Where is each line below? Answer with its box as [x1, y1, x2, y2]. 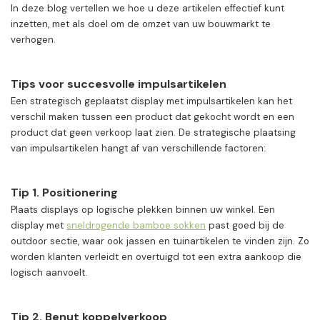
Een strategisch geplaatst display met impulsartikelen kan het [11, 95, 292, 108]
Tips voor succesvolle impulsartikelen [11, 76, 226, 92]
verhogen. [11, 34, 56, 46]
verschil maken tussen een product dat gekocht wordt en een [11, 111, 294, 124]
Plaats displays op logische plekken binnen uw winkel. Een [11, 204, 275, 216]
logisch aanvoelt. [11, 266, 87, 279]
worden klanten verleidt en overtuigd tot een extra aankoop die [11, 251, 301, 264]
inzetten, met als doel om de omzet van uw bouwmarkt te [11, 18, 271, 31]
